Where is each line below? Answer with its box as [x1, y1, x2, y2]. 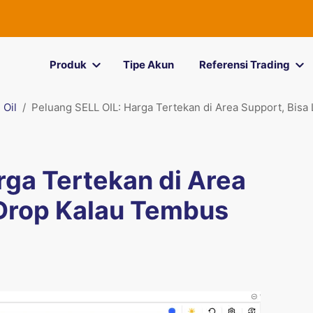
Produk [49, 58, 87, 71]
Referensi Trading [198, 58, 290, 71]
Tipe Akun [122, 58, 174, 71]
